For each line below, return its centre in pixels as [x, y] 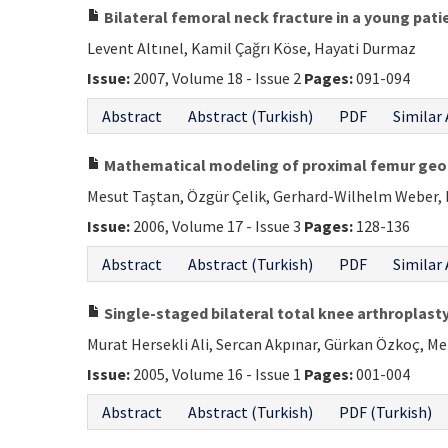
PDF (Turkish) [385, 412]
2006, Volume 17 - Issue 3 [217, 226]
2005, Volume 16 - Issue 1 [217, 374]
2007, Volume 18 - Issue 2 [217, 78]
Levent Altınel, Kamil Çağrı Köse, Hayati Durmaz [251, 48]
